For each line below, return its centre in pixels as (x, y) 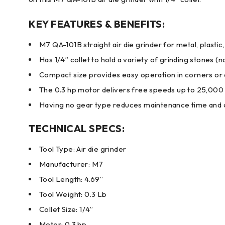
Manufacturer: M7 (71, 164)
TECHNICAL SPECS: (77, 128)
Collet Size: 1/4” (66, 209)
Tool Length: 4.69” (71, 179)
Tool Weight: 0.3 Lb (73, 194)
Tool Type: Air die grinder (83, 149)
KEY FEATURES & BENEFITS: (97, 24)
